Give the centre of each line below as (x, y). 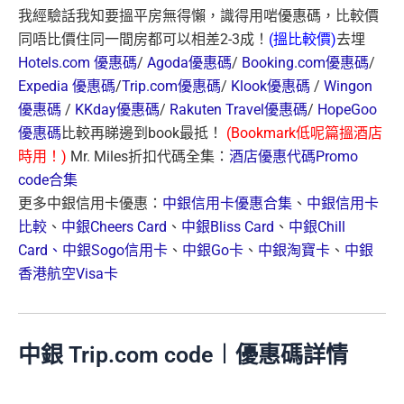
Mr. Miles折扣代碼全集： (148, 157)
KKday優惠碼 (117, 110)
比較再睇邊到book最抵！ (144, 133)
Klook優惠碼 (271, 87)
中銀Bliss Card (228, 227)
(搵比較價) (303, 40)
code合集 (48, 180)
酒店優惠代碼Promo (294, 157)
